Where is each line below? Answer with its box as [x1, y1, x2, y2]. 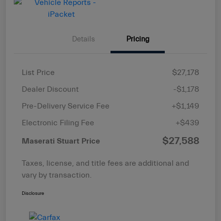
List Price [22, 68, 55, 77]
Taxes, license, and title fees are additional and [22, 159, 189, 168]
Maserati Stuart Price [22, 137, 100, 146]
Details [72, 35, 95, 44]
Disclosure [22, 190, 44, 197]
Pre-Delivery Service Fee [22, 102, 110, 111]
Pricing [126, 35, 149, 44]
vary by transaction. [22, 171, 92, 180]
